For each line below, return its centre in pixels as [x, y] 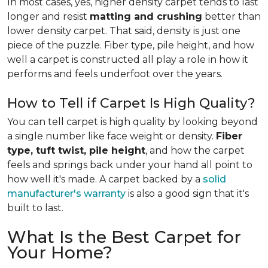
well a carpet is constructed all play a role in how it [128, 60]
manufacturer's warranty [66, 194]
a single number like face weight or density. [112, 136]
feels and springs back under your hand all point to [130, 165]
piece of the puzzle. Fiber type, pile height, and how [131, 45]
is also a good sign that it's [187, 194]
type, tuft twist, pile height [76, 150]
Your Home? [60, 252]
